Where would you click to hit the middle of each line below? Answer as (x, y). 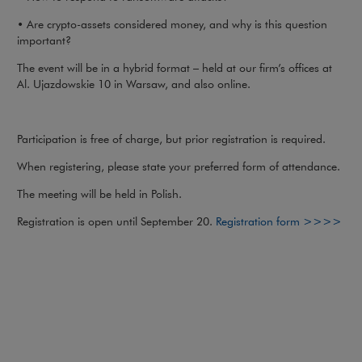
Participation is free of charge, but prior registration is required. (171, 139)
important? (44, 41)
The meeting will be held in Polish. (99, 194)
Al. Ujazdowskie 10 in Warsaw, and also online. (134, 84)
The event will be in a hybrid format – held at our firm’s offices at (175, 68)
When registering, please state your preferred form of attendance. (179, 167)
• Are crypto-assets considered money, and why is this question (172, 25)
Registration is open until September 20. (116, 222)
